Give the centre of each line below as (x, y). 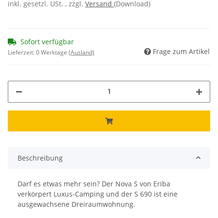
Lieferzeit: (22, 52)
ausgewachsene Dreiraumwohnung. (76, 204)
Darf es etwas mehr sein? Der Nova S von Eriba (94, 183)
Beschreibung (40, 158)
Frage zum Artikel (181, 51)
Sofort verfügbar (47, 41)
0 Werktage (52, 52)
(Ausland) (82, 52)
